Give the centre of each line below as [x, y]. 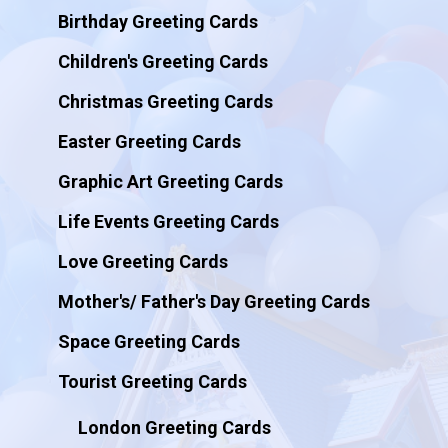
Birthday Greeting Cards [157, 21]
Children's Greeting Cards [162, 61]
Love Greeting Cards [142, 261]
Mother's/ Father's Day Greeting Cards [213, 301]
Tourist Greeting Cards [152, 381]
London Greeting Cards [174, 427]
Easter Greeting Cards [149, 141]
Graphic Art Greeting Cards [170, 181]
